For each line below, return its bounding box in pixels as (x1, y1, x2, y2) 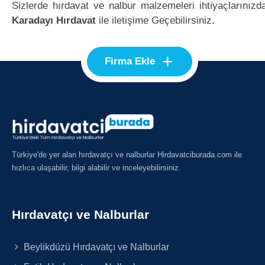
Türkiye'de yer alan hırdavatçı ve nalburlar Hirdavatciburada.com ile (12, 150, 242, 159)
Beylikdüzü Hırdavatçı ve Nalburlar (21, 241, 170, 252)
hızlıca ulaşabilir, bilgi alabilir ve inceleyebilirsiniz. (12, 163, 181, 172)
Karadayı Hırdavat (12, 15, 96, 26)
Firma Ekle (105, 56, 156, 67)
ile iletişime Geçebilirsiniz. (96, 15, 215, 26)
